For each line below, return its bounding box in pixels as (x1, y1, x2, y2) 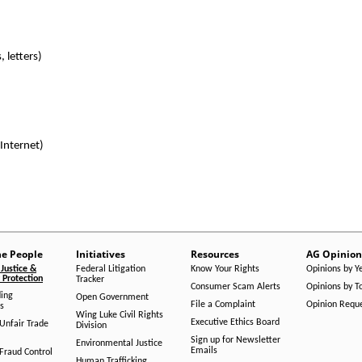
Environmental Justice (75, 339, 162, 348)
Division (75, 321, 107, 330)
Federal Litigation (75, 264, 145, 274)
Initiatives (75, 247, 125, 261)
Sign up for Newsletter (191, 335, 280, 345)
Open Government (75, 293, 149, 302)
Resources (191, 247, 239, 261)
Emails (191, 346, 217, 356)
